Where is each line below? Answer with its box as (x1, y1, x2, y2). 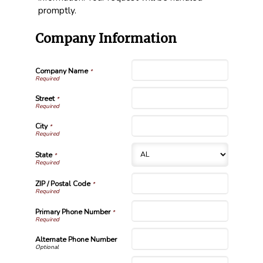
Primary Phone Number (35, 207, 110, 217)
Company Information (35, 31, 177, 46)
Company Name (35, 66, 88, 76)
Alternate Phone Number (35, 234, 117, 244)
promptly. (38, 4, 76, 16)
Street (35, 93, 55, 103)
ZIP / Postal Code (35, 179, 90, 189)
